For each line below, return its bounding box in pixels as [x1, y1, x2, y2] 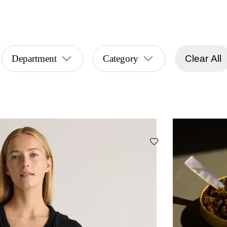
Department [11, 53, 57, 64]
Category [103, 53, 139, 64]
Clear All [185, 53, 221, 64]
